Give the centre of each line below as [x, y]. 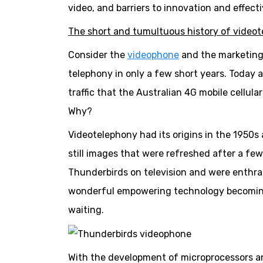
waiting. [86, 210]
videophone [153, 55]
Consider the [97, 55]
